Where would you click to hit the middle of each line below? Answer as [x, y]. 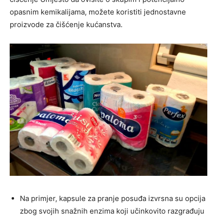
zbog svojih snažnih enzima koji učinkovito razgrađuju [112, 211]
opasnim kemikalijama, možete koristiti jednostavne [98, 12]
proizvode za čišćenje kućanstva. [66, 24]
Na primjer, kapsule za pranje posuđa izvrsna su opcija [113, 198]
